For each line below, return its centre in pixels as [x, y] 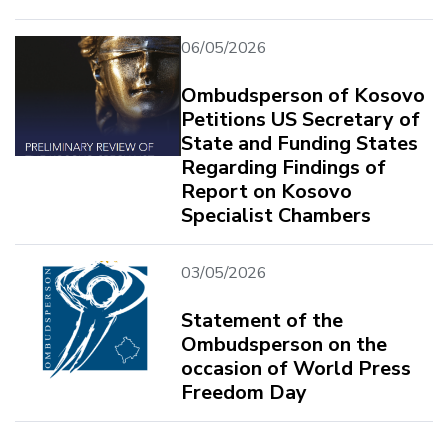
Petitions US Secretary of [300, 119]
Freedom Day [244, 392]
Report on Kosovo [266, 191]
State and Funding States [299, 143]
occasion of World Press [296, 368]
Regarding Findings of [283, 167]
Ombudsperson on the [284, 344]
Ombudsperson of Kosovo [303, 95]
